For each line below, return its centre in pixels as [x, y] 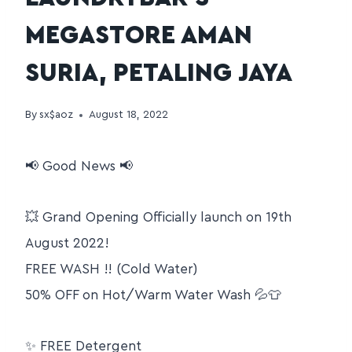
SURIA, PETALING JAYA [159, 73]
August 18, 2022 [129, 115]
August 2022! [67, 244]
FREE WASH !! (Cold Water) [111, 269]
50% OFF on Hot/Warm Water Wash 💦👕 [153, 295]
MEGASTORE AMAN [139, 35]
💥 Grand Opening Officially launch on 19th [158, 218]
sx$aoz [57, 115]
